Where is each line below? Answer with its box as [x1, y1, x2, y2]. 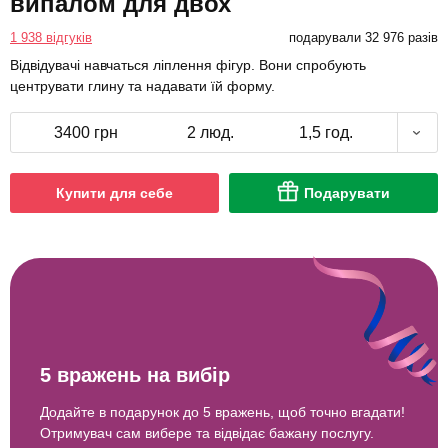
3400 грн [54, 124, 118, 142]
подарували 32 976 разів [288, 30, 438, 46]
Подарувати [304, 185, 390, 202]
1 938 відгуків [10, 30, 92, 46]
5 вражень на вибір [40, 363, 230, 386]
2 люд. [186, 124, 234, 142]
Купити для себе [56, 185, 173, 202]
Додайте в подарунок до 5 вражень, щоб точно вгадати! [40, 403, 405, 420]
